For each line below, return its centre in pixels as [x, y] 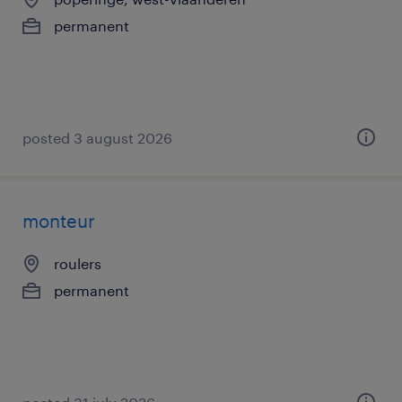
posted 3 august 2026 [97, 138]
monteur [59, 221]
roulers [78, 263]
